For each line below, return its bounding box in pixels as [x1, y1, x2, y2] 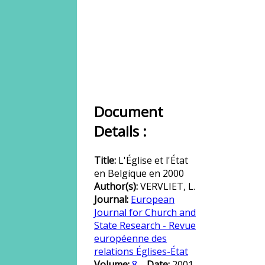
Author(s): [94, 180, 140, 193]
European [131, 193, 174, 206]
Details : [94, 121, 147, 141]
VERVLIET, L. [140, 180, 195, 193]
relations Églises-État [94, 245, 188, 258]
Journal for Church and [94, 206, 196, 219]
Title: [94, 154, 118, 167]
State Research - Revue [94, 219, 196, 232]
